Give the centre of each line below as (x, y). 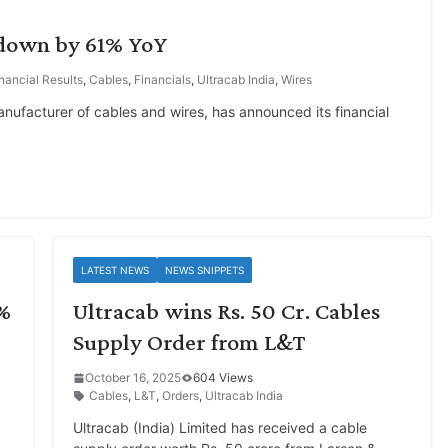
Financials (162, 79)
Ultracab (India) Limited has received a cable (219, 427)
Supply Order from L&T (189, 341)
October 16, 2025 (132, 377)
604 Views (222, 377)
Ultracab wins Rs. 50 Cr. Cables (226, 310)
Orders (180, 395)
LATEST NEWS (114, 270)
